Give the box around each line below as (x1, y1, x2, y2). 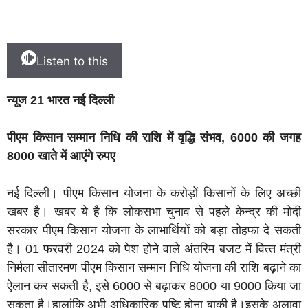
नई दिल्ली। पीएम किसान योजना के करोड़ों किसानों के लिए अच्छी (7, 186, 301, 201)
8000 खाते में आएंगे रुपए (7, 149, 115, 164)
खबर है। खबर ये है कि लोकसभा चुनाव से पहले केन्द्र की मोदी (7, 205, 301, 219)
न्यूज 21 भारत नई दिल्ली (7, 93, 118, 108)
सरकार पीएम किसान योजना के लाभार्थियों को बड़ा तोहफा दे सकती (7, 223, 301, 238)
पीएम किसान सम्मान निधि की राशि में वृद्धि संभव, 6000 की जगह (7, 131, 301, 145)
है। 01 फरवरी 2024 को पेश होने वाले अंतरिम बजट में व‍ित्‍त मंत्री (7, 242, 301, 256)
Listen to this (36, 54, 108, 69)
